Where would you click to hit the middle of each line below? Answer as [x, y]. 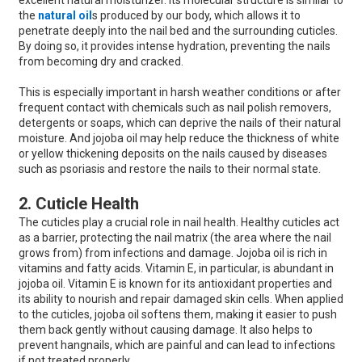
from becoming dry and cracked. [102, 62]
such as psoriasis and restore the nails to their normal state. [169, 169]
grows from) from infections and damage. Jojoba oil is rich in [173, 253]
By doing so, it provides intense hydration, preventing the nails [174, 46]
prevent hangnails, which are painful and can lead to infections [177, 345]
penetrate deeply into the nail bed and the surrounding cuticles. [178, 31]
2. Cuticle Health [78, 204]
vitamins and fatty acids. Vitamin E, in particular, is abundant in [176, 269]
